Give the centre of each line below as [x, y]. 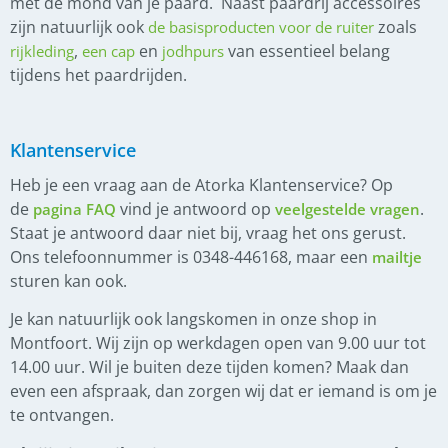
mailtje [397, 256]
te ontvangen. [62, 415]
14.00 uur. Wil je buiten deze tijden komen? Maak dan [209, 367]
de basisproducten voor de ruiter [261, 26]
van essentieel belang [307, 50]
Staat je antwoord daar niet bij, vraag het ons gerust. [208, 232]
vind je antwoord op [195, 208]
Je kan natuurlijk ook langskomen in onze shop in [193, 319]
